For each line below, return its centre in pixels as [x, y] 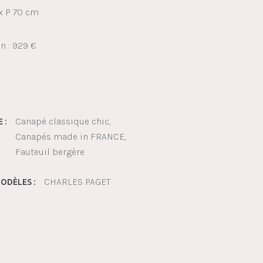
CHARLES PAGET [77, 182]
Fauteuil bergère [50, 152]
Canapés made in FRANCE [70, 136]
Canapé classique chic [62, 121]
